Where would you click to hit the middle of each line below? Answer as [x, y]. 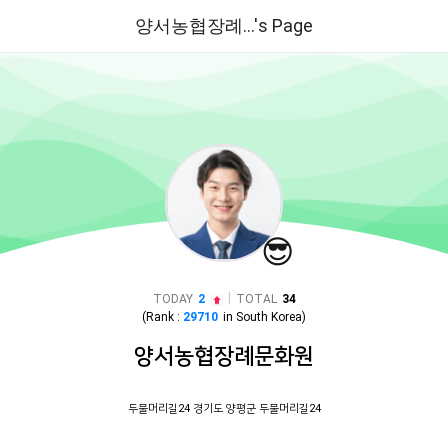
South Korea [269, 317]
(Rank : [162, 317]
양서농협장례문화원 [224, 355]
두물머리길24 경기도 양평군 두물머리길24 [224, 408]
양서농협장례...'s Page [224, 25]
